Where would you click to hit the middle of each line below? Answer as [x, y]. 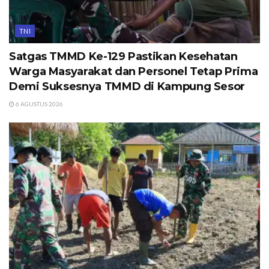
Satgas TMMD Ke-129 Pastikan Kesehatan [123, 56]
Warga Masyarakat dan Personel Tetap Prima [134, 71]
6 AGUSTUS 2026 [39, 104]
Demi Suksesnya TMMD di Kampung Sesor [127, 86]
